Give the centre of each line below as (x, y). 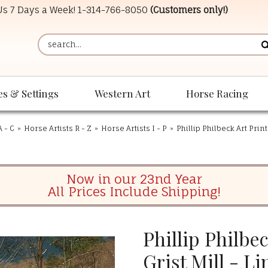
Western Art (122, 94)
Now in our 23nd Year (134, 179)
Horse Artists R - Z (58, 129)
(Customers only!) (189, 10)
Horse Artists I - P (134, 129)
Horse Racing (217, 94)
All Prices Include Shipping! (134, 192)
